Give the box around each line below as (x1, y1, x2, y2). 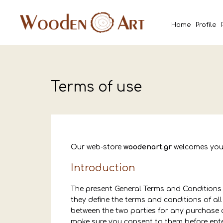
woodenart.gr (123, 143, 172, 151)
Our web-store (71, 143, 123, 151)
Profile (195, 21, 217, 28)
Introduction (71, 162, 135, 174)
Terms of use (51, 79, 142, 95)
